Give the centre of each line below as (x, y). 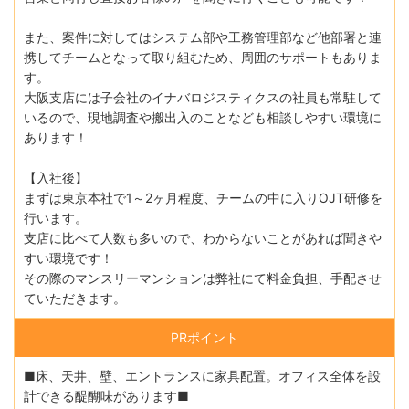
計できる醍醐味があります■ (106, 395)
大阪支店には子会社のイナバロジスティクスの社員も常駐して (203, 97)
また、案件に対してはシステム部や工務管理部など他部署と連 (203, 37)
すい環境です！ (68, 257)
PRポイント (204, 337)
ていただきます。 (75, 298)
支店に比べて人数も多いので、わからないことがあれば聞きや (203, 237)
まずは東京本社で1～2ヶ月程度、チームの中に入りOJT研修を (203, 197)
